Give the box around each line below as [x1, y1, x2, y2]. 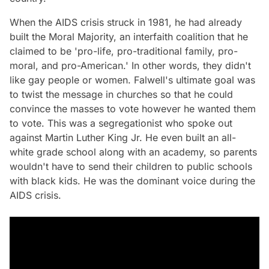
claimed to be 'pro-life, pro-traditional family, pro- [10, 44, 238, 57]
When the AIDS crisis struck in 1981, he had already [10, 16, 242, 28]
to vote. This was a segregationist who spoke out [10, 116, 232, 129]
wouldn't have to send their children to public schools [10, 160, 252, 172]
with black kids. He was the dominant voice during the [10, 174, 255, 187]
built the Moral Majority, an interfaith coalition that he [10, 30, 248, 43]
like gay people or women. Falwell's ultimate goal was [10, 73, 255, 86]
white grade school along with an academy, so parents [10, 145, 257, 158]
